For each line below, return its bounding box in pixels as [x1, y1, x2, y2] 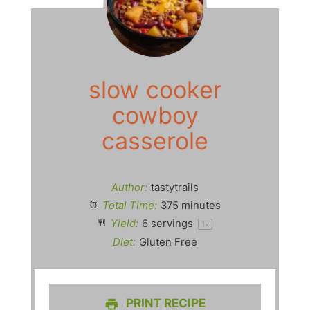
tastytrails [151, 181, 199, 194]
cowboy [111, 101, 199, 130]
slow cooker [88, 75, 222, 104]
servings [148, 217, 197, 230]
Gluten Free [139, 236, 198, 249]
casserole [102, 127, 208, 156]
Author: [111, 181, 147, 194]
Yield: [107, 217, 138, 230]
